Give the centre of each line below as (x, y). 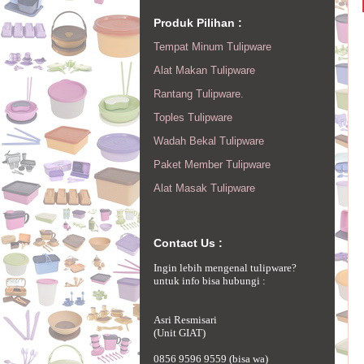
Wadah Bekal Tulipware (209, 141)
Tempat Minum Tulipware (212, 46)
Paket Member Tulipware (212, 164)
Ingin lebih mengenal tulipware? (225, 267)
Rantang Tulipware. (199, 93)
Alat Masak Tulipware (204, 188)
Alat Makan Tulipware (204, 70)
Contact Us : (188, 243)
